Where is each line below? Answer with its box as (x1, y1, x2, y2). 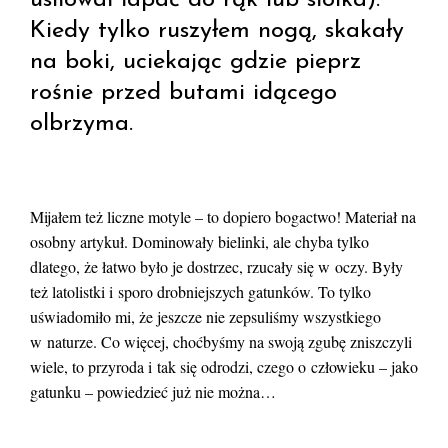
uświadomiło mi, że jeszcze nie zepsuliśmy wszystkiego (30, 306, 381, 328)
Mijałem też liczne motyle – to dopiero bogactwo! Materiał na (30, 206, 416, 228)
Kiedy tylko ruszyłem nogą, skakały (30, 19, 404, 44)
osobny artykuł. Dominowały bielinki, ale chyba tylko (30, 231, 369, 253)
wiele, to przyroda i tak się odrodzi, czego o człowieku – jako (30, 356, 418, 378)
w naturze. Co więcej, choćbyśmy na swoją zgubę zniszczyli (30, 331, 412, 353)
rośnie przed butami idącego (30, 81, 337, 106)
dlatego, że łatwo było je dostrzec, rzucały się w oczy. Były (30, 256, 403, 278)
